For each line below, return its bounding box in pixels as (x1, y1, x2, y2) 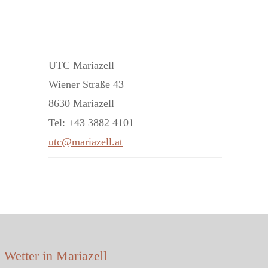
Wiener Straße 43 (48, 78, 124, 91)
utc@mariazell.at (48, 136, 123, 148)
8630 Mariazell (48, 98, 114, 110)
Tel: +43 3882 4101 (48, 117, 134, 129)
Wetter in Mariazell (4, 248, 107, 264)
